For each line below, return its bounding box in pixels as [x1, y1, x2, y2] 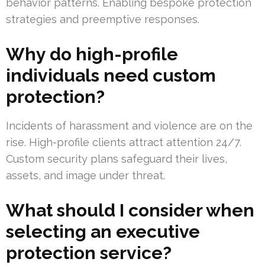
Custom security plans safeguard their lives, [6, 153, 227, 166]
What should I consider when [6, 200, 254, 221]
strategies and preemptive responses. [6, 13, 199, 26]
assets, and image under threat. [6, 169, 165, 182]
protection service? [6, 243, 172, 264]
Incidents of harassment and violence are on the [6, 119, 253, 132]
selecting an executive [6, 221, 200, 243]
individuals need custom [6, 65, 216, 86]
